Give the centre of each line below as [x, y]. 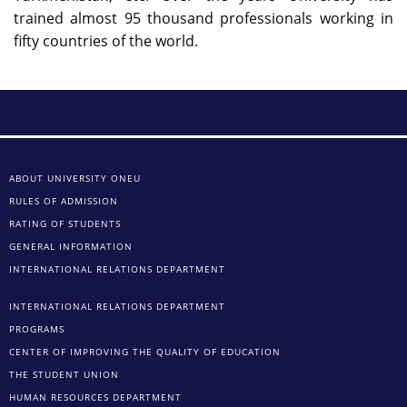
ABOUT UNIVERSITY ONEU [75, 179]
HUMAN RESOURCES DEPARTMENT [95, 397]
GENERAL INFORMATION [71, 247]
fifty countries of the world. [106, 41]
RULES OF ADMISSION [64, 201]
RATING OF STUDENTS [65, 224]
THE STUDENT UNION [64, 375]
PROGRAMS [37, 329]
